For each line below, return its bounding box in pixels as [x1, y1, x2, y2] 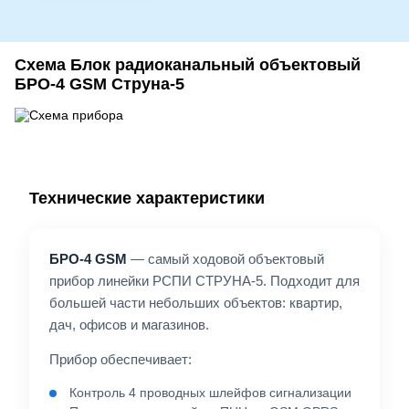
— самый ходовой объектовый [127, 250, 324, 267]
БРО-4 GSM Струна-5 [15, 74, 184, 93]
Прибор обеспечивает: [49, 351, 192, 367]
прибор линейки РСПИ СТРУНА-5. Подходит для [49, 272, 360, 288]
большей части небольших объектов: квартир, [49, 294, 342, 310]
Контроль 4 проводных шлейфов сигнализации [69, 384, 351, 400]
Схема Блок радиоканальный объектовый [15, 55, 361, 74]
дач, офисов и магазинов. [49, 316, 209, 332]
